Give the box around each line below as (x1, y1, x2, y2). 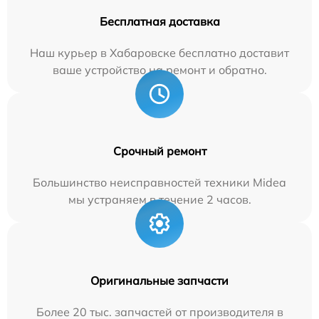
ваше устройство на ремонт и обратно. (52, 62, 267, 77)
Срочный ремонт (113, 143, 206, 158)
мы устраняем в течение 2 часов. (68, 192, 251, 206)
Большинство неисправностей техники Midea (33, 174, 286, 189)
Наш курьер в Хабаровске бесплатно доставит (30, 45, 289, 60)
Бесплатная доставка (99, 14, 220, 28)
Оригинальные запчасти (90, 273, 229, 288)
